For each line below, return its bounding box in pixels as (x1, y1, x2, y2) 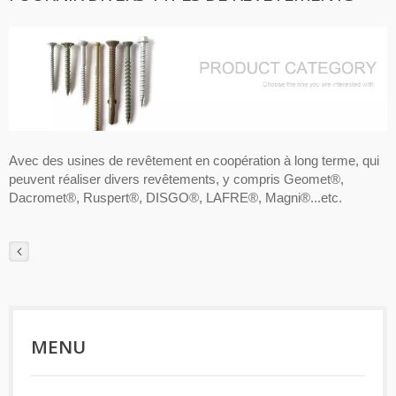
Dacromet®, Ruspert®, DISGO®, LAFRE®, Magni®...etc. (9, 190, 342, 206)
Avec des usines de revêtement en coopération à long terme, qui (9, 153, 379, 169)
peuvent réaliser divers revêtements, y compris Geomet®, (9, 171, 344, 187)
